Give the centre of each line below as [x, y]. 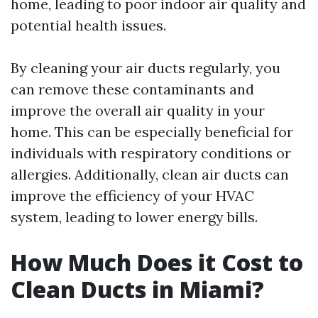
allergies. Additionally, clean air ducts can [150, 174]
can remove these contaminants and [132, 89]
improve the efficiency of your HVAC [132, 196]
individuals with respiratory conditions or [151, 153]
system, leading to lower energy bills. [134, 217]
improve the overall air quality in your [138, 110]
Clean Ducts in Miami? [137, 289]
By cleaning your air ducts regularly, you [146, 68]
